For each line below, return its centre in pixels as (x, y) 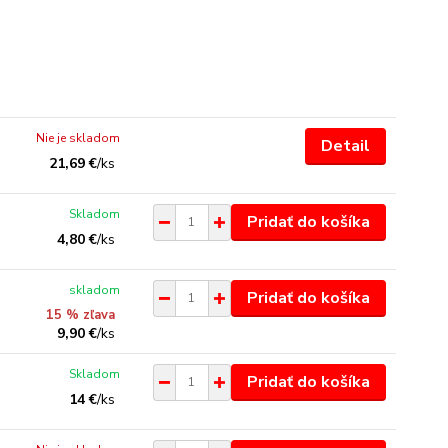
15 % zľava (81, 314)
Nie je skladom (78, 137)
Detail (345, 145)
